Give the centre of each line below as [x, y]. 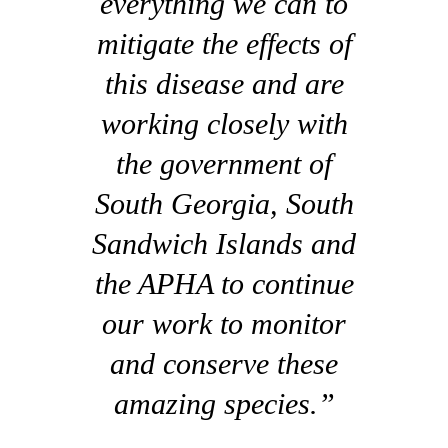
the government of [224, 164]
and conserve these [224, 364]
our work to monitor [224, 324]
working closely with [224, 124]
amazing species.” [224, 404]
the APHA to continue [224, 284]
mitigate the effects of [224, 44]
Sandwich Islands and [224, 244]
